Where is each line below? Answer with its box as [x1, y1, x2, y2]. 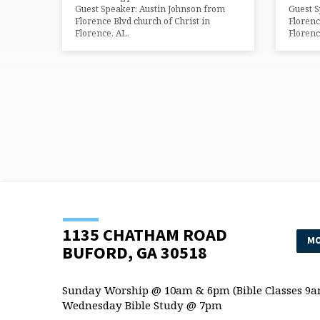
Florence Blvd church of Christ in [75, 15, 210, 28]
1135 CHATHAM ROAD [62, 224, 227, 246]
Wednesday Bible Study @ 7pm [62, 298, 222, 313]
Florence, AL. [75, 27, 129, 40]
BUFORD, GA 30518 [62, 241, 207, 264]
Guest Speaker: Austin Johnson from [75, 3, 225, 16]
